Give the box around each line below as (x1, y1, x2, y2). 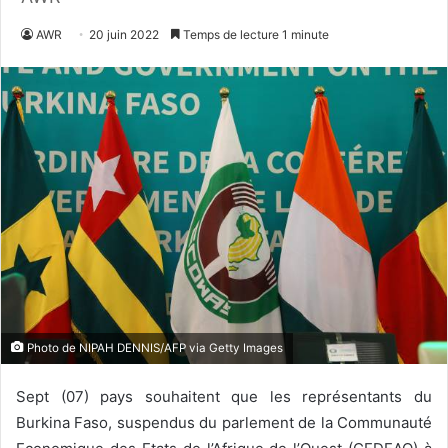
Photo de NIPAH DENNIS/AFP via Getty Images (24, 341, 283, 356)
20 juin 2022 (89, 27, 159, 42)
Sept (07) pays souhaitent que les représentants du (16, 387, 432, 407)
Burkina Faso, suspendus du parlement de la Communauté (16, 413, 432, 433)
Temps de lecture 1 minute (180, 27, 329, 42)
